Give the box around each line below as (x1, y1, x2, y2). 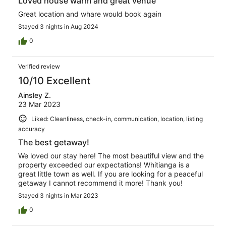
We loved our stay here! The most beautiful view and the (18, 151, 204, 160)
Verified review (18, 62, 60, 70)
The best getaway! (18, 137, 89, 148)
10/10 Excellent (18, 74, 90, 87)
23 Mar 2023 (18, 99, 61, 108)
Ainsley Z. (18, 90, 51, 99)
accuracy (18, 125, 45, 133)
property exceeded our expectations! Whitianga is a (18, 160, 190, 169)
